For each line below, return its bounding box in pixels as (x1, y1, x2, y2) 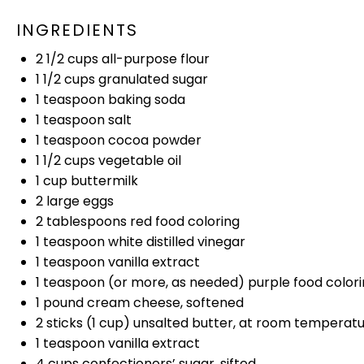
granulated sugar (95, 70, 208, 89)
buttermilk (67, 171, 138, 190)
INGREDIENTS (16, 18, 138, 41)
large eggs (43, 192, 114, 210)
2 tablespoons (36, 212, 127, 231)
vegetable (95, 151, 167, 170)
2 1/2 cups (36, 50, 98, 68)
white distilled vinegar (105, 232, 245, 251)
